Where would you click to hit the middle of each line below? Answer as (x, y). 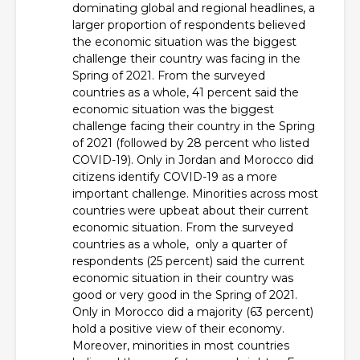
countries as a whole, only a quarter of (180, 244)
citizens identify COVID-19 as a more (175, 177)
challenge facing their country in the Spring (194, 126)
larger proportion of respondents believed (189, 25)
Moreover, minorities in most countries (181, 346)
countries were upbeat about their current (190, 211)
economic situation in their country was (183, 278)
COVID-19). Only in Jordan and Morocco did (193, 160)
